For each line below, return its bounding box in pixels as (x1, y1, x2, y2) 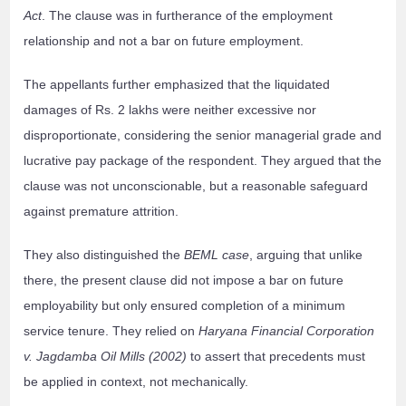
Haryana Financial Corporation (198, 324, 375, 339)
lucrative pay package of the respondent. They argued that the (24, 153, 382, 169)
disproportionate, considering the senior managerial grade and (24, 128, 382, 143)
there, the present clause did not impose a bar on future (24, 273, 344, 288)
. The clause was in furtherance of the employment (42, 8, 333, 24)
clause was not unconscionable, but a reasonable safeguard (24, 179, 369, 194)
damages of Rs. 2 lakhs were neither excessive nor (24, 102, 317, 118)
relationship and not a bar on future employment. (24, 34, 304, 49)
